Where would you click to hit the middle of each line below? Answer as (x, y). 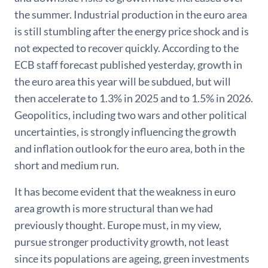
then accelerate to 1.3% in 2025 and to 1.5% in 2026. (134, 98)
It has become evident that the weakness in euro (125, 191)
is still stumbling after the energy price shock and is (132, 31)
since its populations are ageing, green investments (132, 258)
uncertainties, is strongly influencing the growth (125, 132)
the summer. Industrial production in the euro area (131, 14)
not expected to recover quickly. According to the (127, 48)
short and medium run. (67, 165)
